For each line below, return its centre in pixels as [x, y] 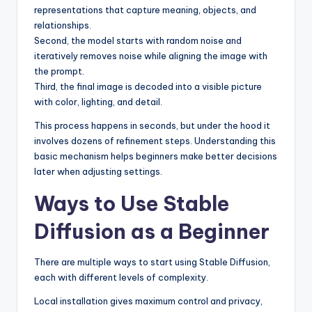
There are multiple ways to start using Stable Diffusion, [152, 262]
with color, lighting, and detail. [98, 102]
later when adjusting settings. [98, 172]
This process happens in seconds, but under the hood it [152, 126]
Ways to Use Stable [132, 204]
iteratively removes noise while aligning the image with [151, 56]
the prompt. [59, 71]
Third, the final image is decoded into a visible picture [148, 87]
